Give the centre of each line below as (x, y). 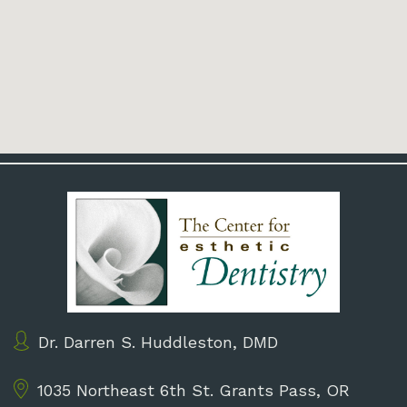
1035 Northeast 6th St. (128, 391)
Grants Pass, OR (284, 391)
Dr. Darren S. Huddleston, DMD (158, 342)
